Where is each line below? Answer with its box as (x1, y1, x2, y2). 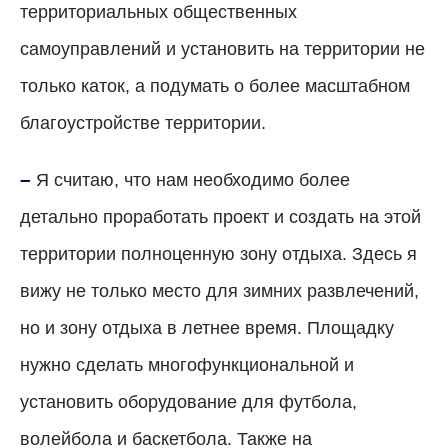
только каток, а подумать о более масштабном (20, 76, 410, 97)
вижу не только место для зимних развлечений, (20, 281, 419, 302)
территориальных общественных (20, 2, 297, 23)
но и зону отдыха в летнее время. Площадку (20, 318, 394, 339)
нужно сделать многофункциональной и (20, 355, 354, 376)
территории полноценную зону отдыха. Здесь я (20, 244, 417, 265)
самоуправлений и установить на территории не (20, 39, 425, 60)
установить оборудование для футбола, (20, 392, 357, 413)
